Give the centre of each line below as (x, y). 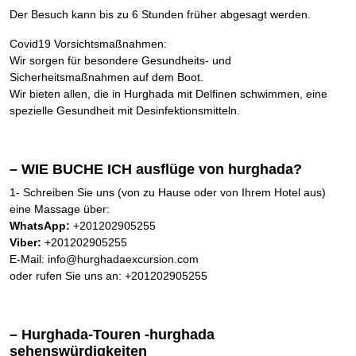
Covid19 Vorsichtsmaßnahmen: (88, 44)
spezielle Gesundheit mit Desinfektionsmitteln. (125, 110)
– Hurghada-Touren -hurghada (112, 335)
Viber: (25, 242)
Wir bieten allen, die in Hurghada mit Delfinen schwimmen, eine (168, 94)
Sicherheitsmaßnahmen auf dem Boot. (106, 77)
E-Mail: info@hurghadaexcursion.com (104, 259)
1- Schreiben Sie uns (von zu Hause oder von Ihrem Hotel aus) (168, 192)
